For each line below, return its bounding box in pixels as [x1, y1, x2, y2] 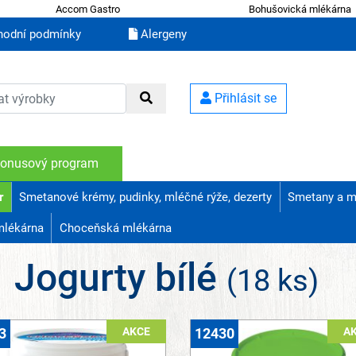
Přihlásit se [211, 91, 277, 106]
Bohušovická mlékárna [249, 2, 352, 15]
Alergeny [137, 27, 187, 42]
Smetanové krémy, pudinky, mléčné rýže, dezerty [19, 190, 273, 205]
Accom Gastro [55, 2, 120, 15]
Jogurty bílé [14, 255, 226, 301]
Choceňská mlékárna [59, 221, 172, 236]
